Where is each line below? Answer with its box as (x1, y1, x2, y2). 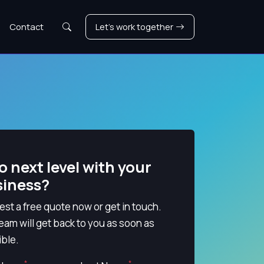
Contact (9, 21, 44, 32)
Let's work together (95, 21, 173, 32)
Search (62, 20, 91, 32)
